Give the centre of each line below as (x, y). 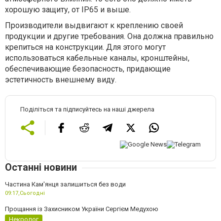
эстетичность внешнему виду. (61, 80)
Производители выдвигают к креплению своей (94, 26)
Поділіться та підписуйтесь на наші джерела (87, 110)
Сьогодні (32, 193)
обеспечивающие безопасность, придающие (88, 69)
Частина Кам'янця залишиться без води (65, 184)
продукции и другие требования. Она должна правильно (109, 37)
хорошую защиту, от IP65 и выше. (68, 10)
